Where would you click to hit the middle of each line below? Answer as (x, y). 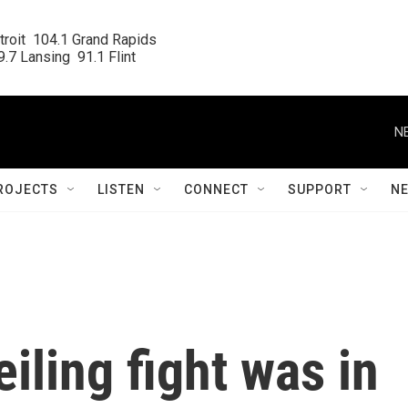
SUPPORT (320, 189)
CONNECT (216, 189)
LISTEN (121, 189)
